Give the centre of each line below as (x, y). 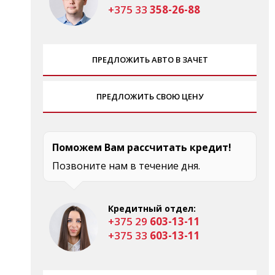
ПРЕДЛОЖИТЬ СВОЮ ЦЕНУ (150, 96)
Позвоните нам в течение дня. (126, 165)
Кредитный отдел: (152, 208)
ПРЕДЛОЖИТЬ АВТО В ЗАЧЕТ (150, 59)
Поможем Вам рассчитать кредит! (142, 147)
